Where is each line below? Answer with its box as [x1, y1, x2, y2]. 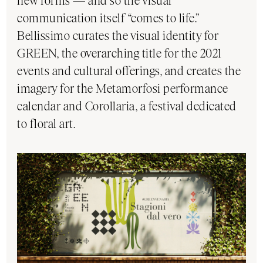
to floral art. [17, 116, 76, 131]
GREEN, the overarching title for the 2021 [17, 46, 222, 61]
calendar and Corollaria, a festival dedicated [17, 99, 237, 114]
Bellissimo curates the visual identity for [17, 28, 219, 43]
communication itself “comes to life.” [17, 11, 200, 26]
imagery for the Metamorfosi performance [17, 81, 228, 96]
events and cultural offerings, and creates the [17, 63, 241, 79]
